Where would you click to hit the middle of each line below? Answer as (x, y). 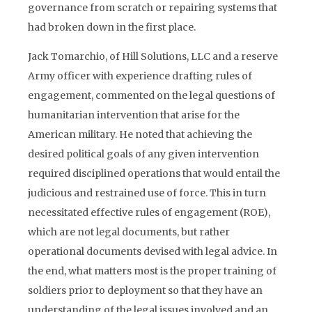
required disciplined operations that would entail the (154, 173)
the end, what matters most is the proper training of (152, 271)
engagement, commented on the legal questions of (151, 95)
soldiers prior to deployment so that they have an (145, 290)
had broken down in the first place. (112, 27)
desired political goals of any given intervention (143, 154)
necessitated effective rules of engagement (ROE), (149, 212)
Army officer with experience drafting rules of (140, 76)
